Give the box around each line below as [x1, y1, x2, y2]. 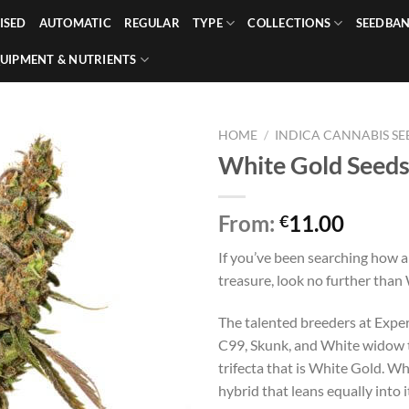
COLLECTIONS [247, 16, 331, 30]
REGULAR [123, 16, 180, 30]
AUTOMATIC [38, 16, 111, 30]
